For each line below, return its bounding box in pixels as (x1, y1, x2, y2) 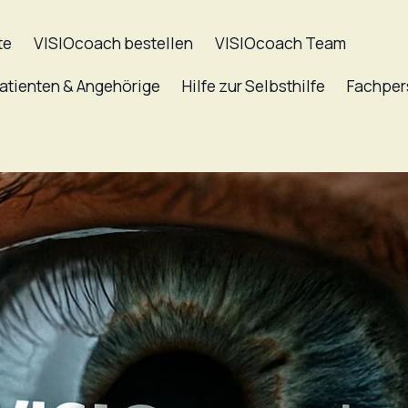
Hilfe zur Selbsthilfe (182, 75, 326, 97)
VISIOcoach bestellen (34, 32, 194, 54)
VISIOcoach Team (215, 32, 347, 54)
